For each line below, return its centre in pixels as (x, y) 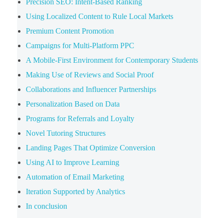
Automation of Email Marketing (75, 177)
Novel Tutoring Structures (65, 133)
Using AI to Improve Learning (72, 162)
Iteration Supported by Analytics (75, 191)
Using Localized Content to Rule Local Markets (99, 16)
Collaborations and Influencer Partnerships (91, 89)
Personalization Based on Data (73, 104)
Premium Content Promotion (70, 31)
